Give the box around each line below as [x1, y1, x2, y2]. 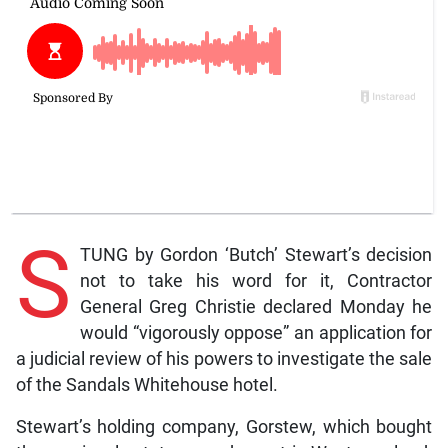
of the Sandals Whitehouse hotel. [15, 374, 278, 395]
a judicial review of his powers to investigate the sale [15, 348, 433, 369]
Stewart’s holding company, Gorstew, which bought [15, 416, 433, 437]
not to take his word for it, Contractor [79, 270, 433, 291]
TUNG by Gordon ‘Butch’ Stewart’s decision [79, 244, 433, 265]
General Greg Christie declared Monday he [79, 296, 433, 317]
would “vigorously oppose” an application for [79, 322, 433, 343]
